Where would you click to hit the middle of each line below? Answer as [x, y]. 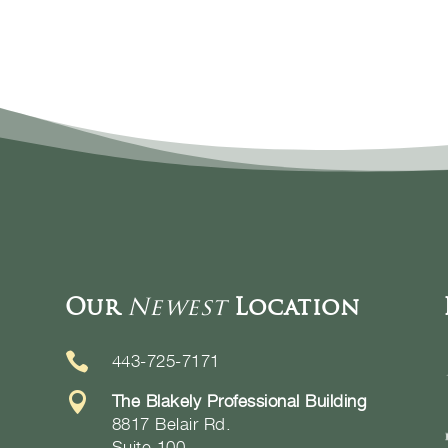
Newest [176, 307]
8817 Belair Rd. [171, 424]
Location [296, 307]
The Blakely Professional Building [239, 401]
